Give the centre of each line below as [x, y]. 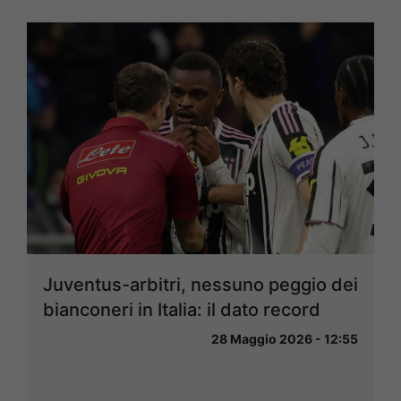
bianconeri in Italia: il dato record [182, 310]
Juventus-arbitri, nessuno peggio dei [200, 285]
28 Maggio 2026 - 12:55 [285, 339]
